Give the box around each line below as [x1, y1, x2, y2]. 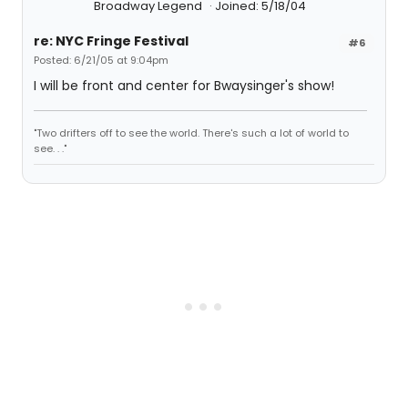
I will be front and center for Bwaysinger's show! [34, 76, 334, 95]
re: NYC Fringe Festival [34, 32, 189, 50]
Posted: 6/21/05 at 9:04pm [34, 53, 168, 67]
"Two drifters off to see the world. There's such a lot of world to [34, 126, 349, 140]
